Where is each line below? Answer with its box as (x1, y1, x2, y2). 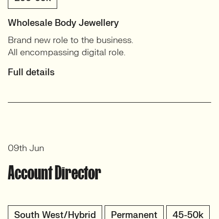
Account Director (8, 162, 101, 183)
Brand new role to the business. (8, 35, 133, 46)
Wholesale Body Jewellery (8, 18, 119, 29)
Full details (8, 67, 55, 78)
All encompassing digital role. (8, 47, 126, 58)
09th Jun (8, 143, 44, 154)
